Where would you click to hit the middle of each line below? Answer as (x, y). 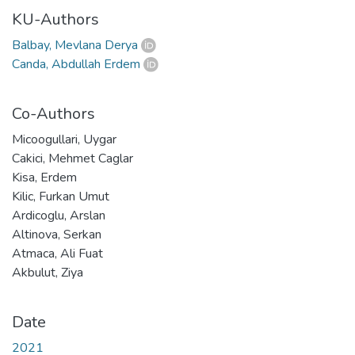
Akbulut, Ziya (48, 272)
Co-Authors (53, 113)
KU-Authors (55, 19)
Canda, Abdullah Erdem (76, 64)
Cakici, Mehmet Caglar (73, 158)
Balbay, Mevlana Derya (75, 45)
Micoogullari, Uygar (64, 139)
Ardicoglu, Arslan (59, 215)
